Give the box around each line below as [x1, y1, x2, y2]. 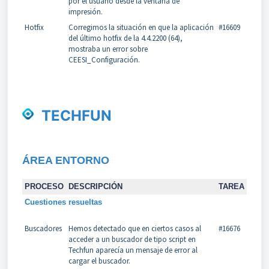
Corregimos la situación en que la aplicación [68, 22, 214, 32]
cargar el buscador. [68, 255, 130, 266]
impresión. [68, 6, 103, 17]
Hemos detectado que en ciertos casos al [68, 223, 201, 234]
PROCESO [24, 181, 64, 191]
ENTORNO [55, 154, 109, 166]
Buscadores [24, 223, 62, 234]
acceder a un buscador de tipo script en [68, 234, 196, 244]
